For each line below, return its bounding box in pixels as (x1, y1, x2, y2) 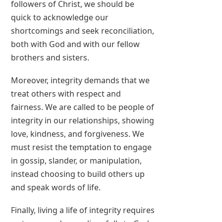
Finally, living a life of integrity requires (11, 205, 155, 216)
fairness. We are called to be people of (11, 102, 155, 112)
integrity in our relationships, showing (11, 115, 155, 126)
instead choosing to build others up (11, 168, 145, 179)
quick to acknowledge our (11, 11, 109, 23)
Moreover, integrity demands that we (11, 75, 150, 86)
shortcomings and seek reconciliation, (11, 25, 155, 36)
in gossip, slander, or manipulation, (11, 155, 142, 166)
